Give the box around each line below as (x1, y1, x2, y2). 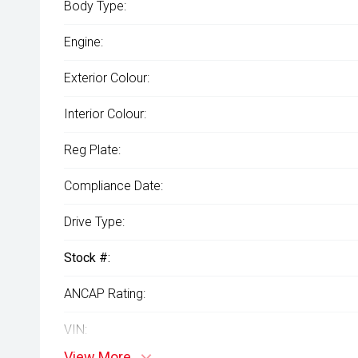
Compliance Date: (64, 178, 163, 193)
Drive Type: (64, 214, 125, 229)
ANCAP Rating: (64, 286, 145, 301)
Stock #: (64, 250, 110, 265)
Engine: (64, 34, 103, 50)
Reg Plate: (64, 142, 121, 157)
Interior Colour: (64, 106, 146, 121)
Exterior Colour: (64, 70, 149, 86)
